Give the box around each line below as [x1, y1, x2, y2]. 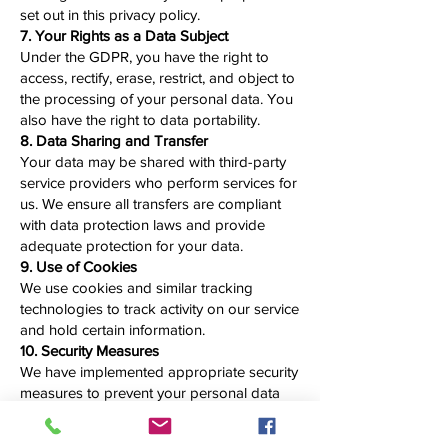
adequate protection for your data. [20, 237, 243, 254]
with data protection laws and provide [20, 216, 265, 233]
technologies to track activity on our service [20, 300, 299, 317]
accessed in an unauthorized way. [20, 426, 238, 443]
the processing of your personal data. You [20, 90, 293, 107]
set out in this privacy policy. [20, 6, 200, 23]
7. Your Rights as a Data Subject [20, 27, 228, 44]
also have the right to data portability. [20, 111, 260, 128]
